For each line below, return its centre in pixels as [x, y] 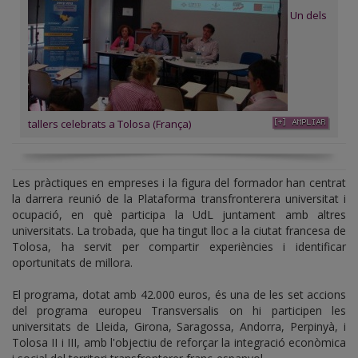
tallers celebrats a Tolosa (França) [109, 123]
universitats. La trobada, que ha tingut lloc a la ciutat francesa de [179, 230]
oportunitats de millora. [72, 262]
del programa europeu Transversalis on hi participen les [179, 310]
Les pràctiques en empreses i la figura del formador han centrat [179, 182]
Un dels [308, 15]
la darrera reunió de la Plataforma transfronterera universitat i [179, 198]
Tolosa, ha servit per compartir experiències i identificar [179, 246]
